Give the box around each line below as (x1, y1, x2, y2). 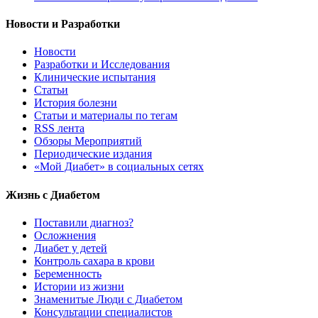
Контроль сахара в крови (34, 254, 155, 267)
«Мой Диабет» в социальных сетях (34, 160, 204, 173)
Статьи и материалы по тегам (34, 109, 177, 122)
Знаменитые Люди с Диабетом (34, 292, 182, 305)
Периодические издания (34, 148, 152, 160)
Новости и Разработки (6, 18, 120, 31)
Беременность (34, 267, 102, 280)
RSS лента (34, 122, 84, 135)
